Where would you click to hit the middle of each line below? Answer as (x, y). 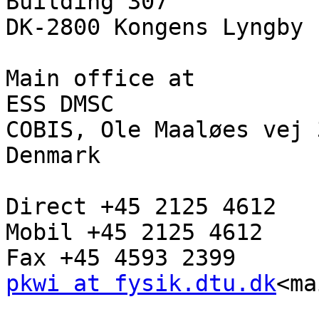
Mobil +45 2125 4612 (134, 232)
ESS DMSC (60, 104)
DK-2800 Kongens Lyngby (155, 27)
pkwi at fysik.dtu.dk (141, 284)
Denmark (53, 156)
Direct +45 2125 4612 (141, 207)
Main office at (100, 79)
